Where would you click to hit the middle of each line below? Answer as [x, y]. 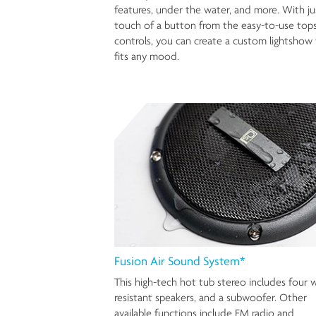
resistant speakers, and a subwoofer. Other [211, 298]
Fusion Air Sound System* [180, 261]
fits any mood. [147, 56]
